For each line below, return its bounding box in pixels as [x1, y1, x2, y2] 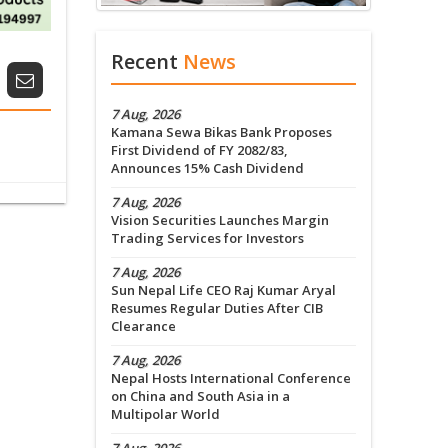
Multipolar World [111, 405, 220, 424]
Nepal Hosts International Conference [111, 369, 351, 388]
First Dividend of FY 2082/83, [111, 141, 288, 160]
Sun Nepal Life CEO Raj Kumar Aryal [111, 281, 336, 300]
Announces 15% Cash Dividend [111, 159, 304, 178]
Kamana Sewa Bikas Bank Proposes [111, 123, 332, 142]
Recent [111, 48, 183, 76]
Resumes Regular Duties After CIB [111, 299, 323, 318]
